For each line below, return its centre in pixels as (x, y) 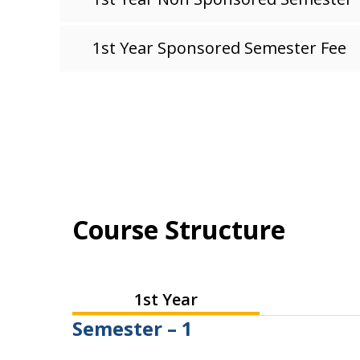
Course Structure (179, 229)
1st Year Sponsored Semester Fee (219, 48)
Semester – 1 (133, 328)
